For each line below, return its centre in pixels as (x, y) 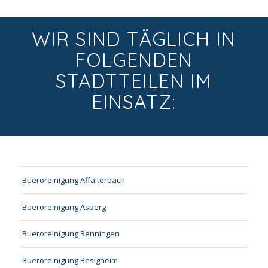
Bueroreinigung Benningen (71, 234)
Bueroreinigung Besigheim (70, 261)
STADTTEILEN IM (134, 81)
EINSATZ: (134, 102)
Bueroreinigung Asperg (64, 207)
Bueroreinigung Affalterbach (73, 180)
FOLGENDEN (134, 60)
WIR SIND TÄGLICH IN (134, 39)
